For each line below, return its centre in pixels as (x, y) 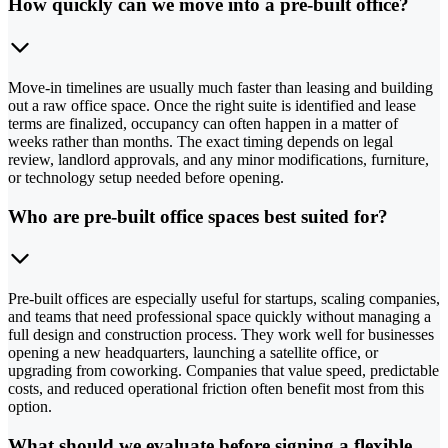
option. (30, 407)
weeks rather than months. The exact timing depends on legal (200, 141)
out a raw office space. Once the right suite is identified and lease (212, 105)
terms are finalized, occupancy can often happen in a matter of (203, 123)
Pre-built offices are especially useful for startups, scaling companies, (224, 299)
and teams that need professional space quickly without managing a (219, 317)
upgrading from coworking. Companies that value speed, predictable (223, 371)
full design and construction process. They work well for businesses (221, 335)
